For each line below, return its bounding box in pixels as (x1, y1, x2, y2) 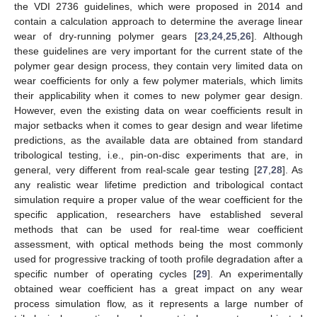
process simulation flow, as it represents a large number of (14, 297, 303, 309)
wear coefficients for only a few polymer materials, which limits (14, 74, 303, 86)
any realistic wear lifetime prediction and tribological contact (14, 178, 303, 190)
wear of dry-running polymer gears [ (14, 30, 197, 42)
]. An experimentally (207, 267, 304, 279)
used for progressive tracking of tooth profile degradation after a (14, 253, 303, 265)
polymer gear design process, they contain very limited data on (14, 59, 303, 71)
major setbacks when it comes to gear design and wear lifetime (14, 119, 303, 131)
